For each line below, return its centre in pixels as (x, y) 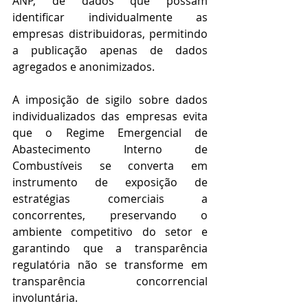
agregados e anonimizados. (84, 67)
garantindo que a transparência (110, 249)
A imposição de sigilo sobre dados (110, 100)
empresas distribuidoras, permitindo (110, 34)
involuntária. (45, 298)
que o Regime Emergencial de (110, 133)
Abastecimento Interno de (110, 150)
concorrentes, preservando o (110, 216)
